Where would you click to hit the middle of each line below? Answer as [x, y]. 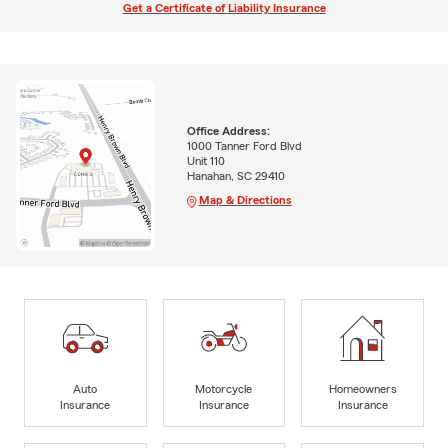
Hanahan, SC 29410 [235, 176]
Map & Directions [245, 200]
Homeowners [362, 388]
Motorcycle [224, 388]
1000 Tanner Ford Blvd [244, 146]
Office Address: [228, 131]
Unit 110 [205, 161]
